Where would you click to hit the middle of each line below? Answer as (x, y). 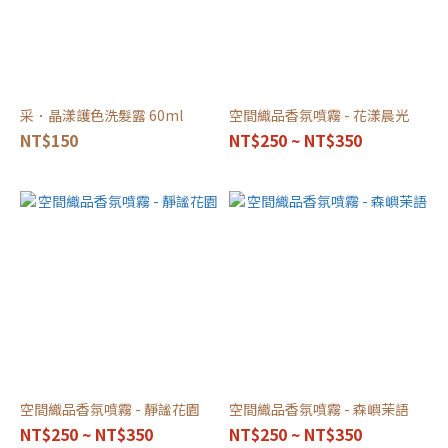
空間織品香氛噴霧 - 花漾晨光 (319, 115)
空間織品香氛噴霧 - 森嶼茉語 (319, 409)
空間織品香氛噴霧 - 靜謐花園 (110, 409)
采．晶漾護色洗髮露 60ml (101, 115)
